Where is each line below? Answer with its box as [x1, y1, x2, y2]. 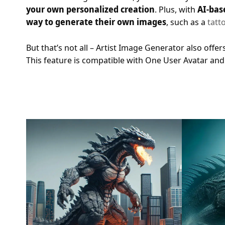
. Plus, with [155, 4, 197, 16]
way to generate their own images [26, 16, 166, 28]
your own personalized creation [26, 4, 155, 16]
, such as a [166, 16, 207, 28]
